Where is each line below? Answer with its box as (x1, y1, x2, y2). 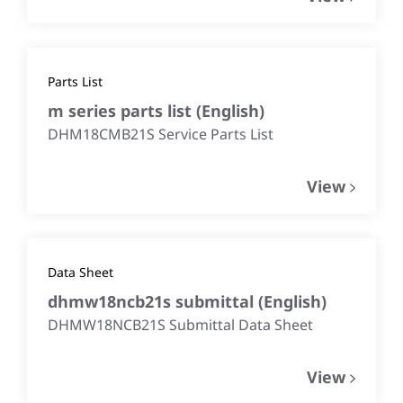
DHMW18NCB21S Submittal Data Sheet (48, 315, 313, 335)
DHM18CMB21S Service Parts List (48, 124, 273, 144)
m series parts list (48, 100, 196, 121)
